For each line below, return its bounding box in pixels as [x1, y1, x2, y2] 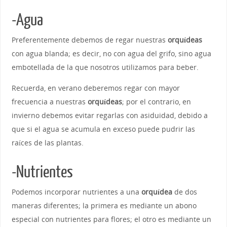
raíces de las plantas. [11, 137, 84, 147]
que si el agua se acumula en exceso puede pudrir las [11, 124, 195, 134]
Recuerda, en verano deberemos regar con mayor [11, 83, 180, 93]
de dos [172, 186, 197, 197]
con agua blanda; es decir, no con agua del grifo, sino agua [11, 48, 211, 58]
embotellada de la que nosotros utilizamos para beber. [11, 62, 199, 72]
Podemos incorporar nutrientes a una [11, 186, 141, 197]
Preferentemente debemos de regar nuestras [11, 34, 168, 45]
